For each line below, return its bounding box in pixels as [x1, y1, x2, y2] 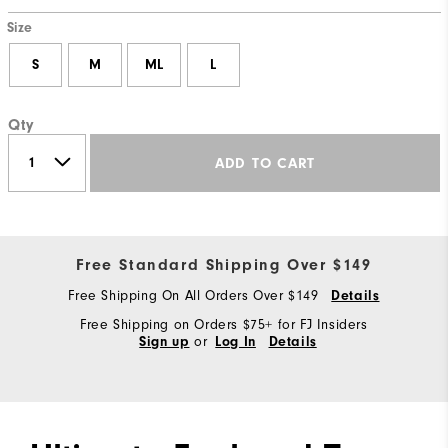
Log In [215, 334, 256, 351]
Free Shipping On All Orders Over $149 [68, 287, 324, 305]
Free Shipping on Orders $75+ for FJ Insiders [80, 316, 368, 334]
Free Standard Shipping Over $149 [76, 256, 372, 275]
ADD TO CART [214, 154, 316, 172]
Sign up [139, 334, 190, 351]
